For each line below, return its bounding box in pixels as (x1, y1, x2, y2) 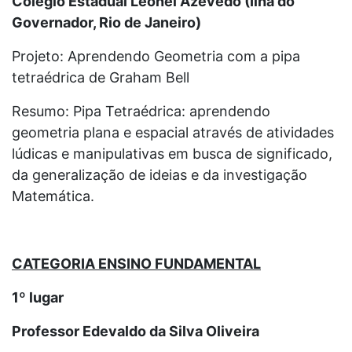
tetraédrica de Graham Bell (12, 68, 189, 86)
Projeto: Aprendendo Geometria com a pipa (12, 47, 300, 64)
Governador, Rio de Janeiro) (12, 13, 201, 31)
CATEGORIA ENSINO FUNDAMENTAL (12, 255, 261, 272)
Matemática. (12, 187, 94, 204)
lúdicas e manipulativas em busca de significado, (12, 145, 332, 162)
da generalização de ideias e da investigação (12, 166, 307, 183)
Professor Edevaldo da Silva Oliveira (12, 322, 259, 339)
